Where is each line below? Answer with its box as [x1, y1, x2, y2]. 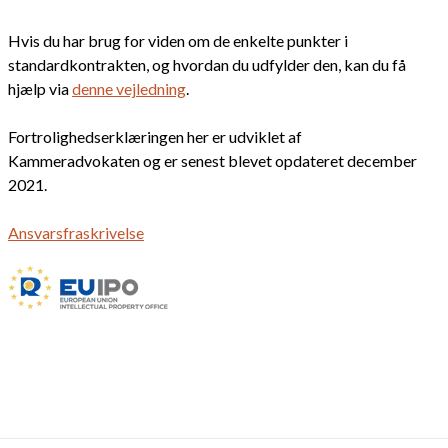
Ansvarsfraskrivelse [8, 223, 144, 243]
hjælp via [8, 79, 72, 99]
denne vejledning [72, 79, 186, 99]
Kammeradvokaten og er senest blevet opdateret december [8, 151, 417, 171]
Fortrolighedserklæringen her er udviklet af [8, 127, 302, 147]
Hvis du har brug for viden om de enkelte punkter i [8, 31, 348, 51]
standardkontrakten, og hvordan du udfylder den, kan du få [8, 55, 406, 75]
